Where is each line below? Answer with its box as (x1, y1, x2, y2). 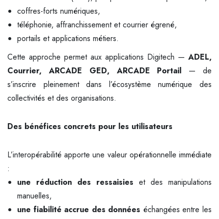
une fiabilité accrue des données (17, 204, 141, 215)
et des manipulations (133, 176, 212, 188)
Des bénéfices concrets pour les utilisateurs (7, 121, 173, 132)
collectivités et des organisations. (7, 92, 116, 104)
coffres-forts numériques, (17, 5, 100, 17)
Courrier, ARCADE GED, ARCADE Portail (7, 65, 182, 76)
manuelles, (17, 190, 52, 201)
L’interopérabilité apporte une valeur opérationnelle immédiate (7, 149, 212, 160)
